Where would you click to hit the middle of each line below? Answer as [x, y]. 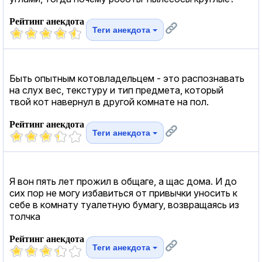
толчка [25, 216]
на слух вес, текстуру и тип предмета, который [116, 90]
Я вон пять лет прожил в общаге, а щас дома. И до [123, 181]
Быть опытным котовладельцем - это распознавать [127, 78]
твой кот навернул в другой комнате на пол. [109, 101]
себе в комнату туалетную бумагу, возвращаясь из [124, 204]
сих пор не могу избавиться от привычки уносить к [123, 193]
